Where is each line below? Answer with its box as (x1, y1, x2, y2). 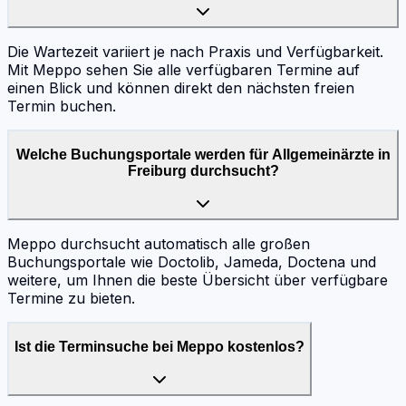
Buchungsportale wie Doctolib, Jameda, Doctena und (7, 253, 376, 272)
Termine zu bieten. (7, 289, 135, 308)
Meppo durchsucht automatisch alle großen (7, 235, 310, 254)
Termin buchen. (7, 97, 116, 116)
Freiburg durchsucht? (127, 162, 279, 179)
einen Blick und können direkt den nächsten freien (7, 79, 354, 98)
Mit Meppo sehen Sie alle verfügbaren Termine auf (7, 61, 360, 80)
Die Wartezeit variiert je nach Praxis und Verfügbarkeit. (7, 43, 383, 62)
